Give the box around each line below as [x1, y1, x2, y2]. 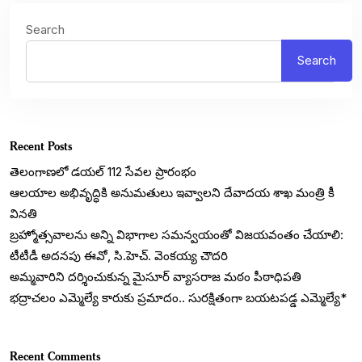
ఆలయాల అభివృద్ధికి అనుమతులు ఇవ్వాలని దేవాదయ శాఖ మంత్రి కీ [10, 185, 335, 201]
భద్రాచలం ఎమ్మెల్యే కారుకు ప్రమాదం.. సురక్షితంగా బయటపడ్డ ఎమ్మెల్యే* [10, 290, 347, 306]
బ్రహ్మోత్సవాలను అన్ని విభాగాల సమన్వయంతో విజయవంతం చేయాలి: [10, 227, 343, 243]
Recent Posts [10, 138, 72, 154]
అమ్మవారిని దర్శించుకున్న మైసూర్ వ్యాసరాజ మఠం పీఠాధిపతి [10, 269, 301, 285]
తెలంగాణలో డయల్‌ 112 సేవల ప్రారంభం [10, 164, 196, 180]
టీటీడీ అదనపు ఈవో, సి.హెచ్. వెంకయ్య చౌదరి [10, 248, 228, 264]
